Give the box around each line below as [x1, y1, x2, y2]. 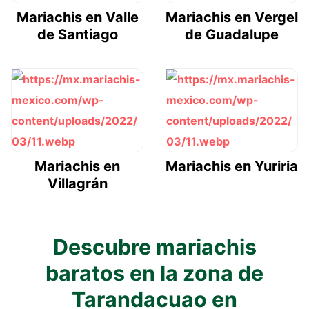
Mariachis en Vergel [166, 9, 298, 26]
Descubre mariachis [52, 235, 257, 260]
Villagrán [47, 175, 108, 192]
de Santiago [37, 26, 118, 43]
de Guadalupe [185, 26, 279, 43]
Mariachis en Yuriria [166, 158, 298, 175]
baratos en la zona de [46, 261, 263, 286]
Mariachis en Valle [16, 9, 139, 26]
